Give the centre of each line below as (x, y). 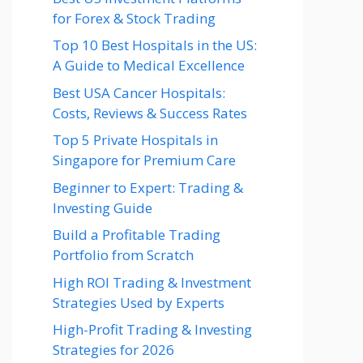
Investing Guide (102, 207)
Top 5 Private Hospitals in (135, 140)
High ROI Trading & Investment (152, 282)
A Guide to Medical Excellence (149, 66)
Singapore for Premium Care (144, 160)
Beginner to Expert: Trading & (148, 187)
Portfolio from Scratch (123, 255)
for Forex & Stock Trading (134, 18)
